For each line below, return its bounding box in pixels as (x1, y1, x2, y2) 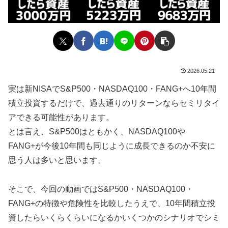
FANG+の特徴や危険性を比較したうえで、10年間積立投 (8, 198, 215, 208)
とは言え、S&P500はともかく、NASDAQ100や (8, 127, 185, 136)
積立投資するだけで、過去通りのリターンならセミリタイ (8, 98, 220, 107)
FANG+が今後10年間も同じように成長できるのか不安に (8, 141, 215, 150)
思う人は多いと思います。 (8, 155, 106, 164)
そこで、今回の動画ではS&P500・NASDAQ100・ (8, 184, 193, 193)
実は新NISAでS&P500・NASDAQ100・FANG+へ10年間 (8, 84, 216, 93)
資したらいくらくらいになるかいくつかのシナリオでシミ (8, 213, 220, 222)
